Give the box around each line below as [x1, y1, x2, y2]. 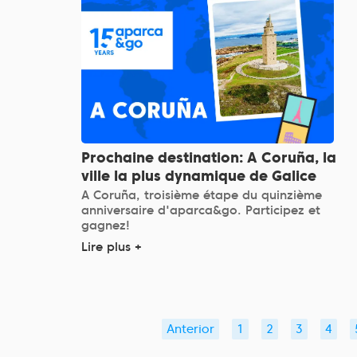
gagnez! [81, 218, 130, 233]
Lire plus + [81, 240, 142, 255]
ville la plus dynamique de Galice [81, 167, 316, 185]
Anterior [166, 322, 214, 337]
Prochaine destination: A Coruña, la [81, 149, 336, 167]
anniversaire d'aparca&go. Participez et [81, 203, 320, 218]
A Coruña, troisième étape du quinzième [81, 188, 322, 203]
